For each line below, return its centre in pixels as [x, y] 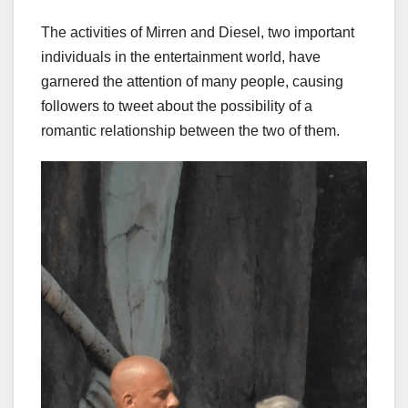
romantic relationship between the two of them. [190, 130]
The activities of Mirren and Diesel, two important [198, 32]
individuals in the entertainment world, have [181, 56]
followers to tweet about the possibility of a [177, 106]
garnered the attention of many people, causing [192, 81]
